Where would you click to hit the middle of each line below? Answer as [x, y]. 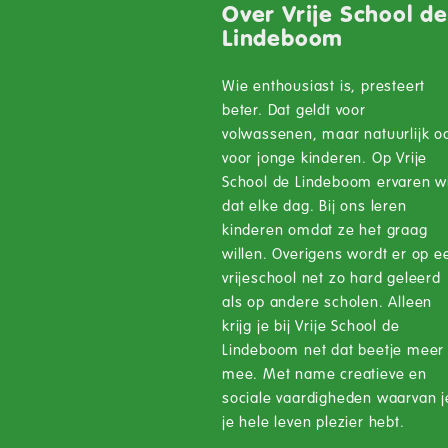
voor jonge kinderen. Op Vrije [325, 157]
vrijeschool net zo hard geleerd [331, 277]
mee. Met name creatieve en [324, 373]
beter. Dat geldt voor [294, 109]
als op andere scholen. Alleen [327, 301]
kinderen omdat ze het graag [325, 229]
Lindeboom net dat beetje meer [333, 349]
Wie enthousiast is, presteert [324, 85]
